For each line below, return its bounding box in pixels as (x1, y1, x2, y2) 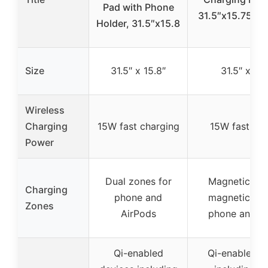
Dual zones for (105, 175, 172, 187)
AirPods (120, 207, 156, 220)
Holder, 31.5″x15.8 (96, 17, 180, 29)
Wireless (25, 103, 65, 116)
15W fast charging (97, 120, 179, 132)
